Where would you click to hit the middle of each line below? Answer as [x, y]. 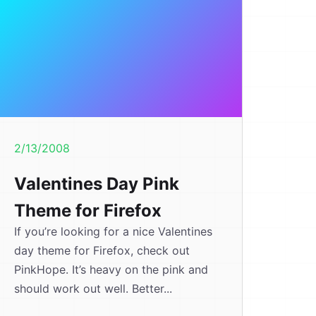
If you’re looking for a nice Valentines [113, 231]
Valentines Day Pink [96, 184]
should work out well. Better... [93, 288]
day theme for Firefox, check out [102, 250]
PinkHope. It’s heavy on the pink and [111, 269]
